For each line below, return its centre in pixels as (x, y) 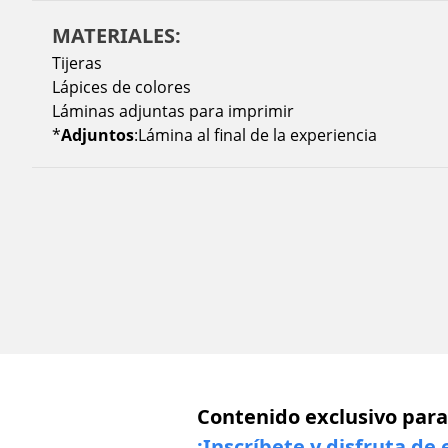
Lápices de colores (121, 86)
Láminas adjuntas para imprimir (173, 110)
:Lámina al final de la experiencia (255, 134)
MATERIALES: (116, 35)
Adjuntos (97, 134)
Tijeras (77, 62)
